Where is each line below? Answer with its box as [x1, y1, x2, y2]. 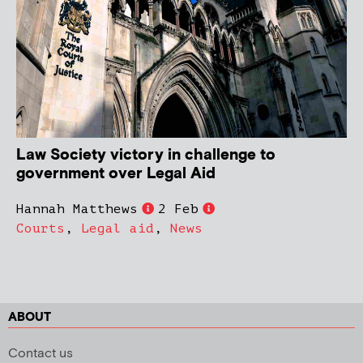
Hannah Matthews [16, 201, 138, 216]
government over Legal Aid [16, 163, 216, 184]
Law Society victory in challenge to [16, 144, 275, 165]
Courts [16, 220, 65, 236]
